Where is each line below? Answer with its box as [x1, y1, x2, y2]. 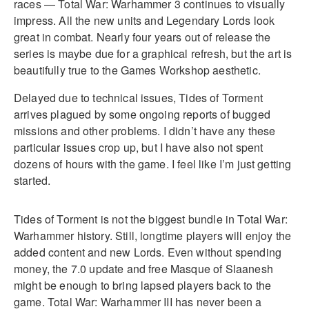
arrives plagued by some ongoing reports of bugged [14, 106, 270, 123]
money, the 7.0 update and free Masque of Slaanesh [14, 261, 273, 277]
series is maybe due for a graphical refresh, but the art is [14, 46, 292, 62]
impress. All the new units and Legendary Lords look [14, 12, 275, 29]
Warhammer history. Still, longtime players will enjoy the [14, 228, 292, 244]
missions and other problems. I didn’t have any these [14, 123, 276, 139]
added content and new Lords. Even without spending [14, 244, 282, 261]
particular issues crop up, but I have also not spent [14, 139, 263, 156]
